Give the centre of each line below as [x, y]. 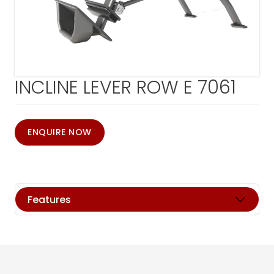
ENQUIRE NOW [60, 132]
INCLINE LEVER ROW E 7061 [125, 87]
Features [49, 199]
